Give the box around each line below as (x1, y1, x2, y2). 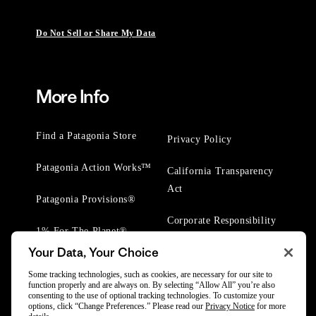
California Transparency (167, 166, 274, 176)
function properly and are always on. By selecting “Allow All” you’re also (28, 280, 275, 290)
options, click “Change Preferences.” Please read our (28, 301, 205, 311)
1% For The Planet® (36, 226, 128, 236)
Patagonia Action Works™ (36, 162, 152, 173)
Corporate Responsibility (167, 215, 276, 226)
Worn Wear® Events (36, 257, 126, 268)
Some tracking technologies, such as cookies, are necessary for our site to (28, 269, 272, 279)
